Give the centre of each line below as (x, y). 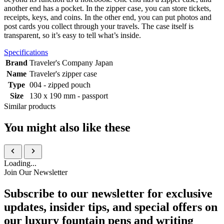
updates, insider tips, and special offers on (111, 207)
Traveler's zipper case (63, 74)
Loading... (20, 163)
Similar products (30, 106)
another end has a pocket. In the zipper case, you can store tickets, (107, 8)
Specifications (26, 52)
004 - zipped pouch (60, 85)
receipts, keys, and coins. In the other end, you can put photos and (108, 17)
